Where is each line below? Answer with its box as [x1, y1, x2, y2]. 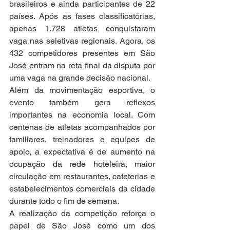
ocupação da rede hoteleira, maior [9, 159, 155, 169]
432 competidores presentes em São [9, 48, 155, 59]
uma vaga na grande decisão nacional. [9, 73, 150, 83]
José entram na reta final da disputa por [9, 61, 155, 71]
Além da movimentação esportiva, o [9, 85, 155, 95]
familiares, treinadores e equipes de [9, 135, 155, 145]
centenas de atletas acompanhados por [9, 122, 155, 132]
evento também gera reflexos [9, 98, 155, 108]
